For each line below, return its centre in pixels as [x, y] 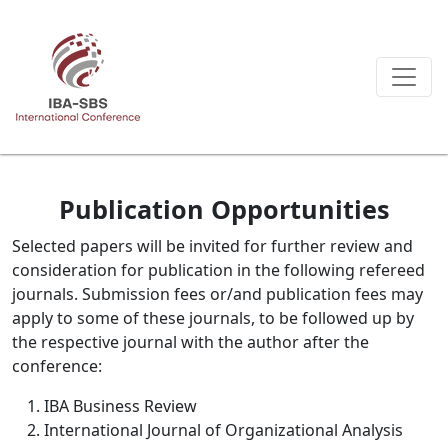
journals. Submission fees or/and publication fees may [217, 294]
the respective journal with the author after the [190, 342]
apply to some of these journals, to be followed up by [213, 318]
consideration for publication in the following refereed [218, 270]
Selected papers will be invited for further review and [212, 246]
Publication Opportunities [224, 209]
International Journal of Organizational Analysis [223, 430]
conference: [57, 366]
